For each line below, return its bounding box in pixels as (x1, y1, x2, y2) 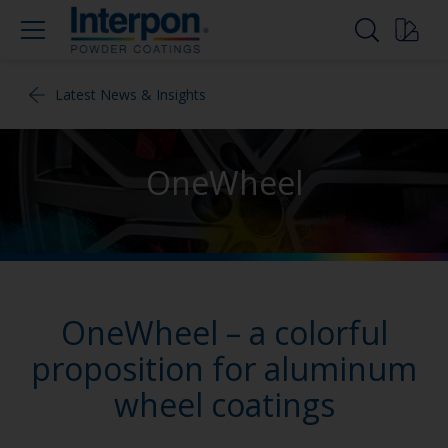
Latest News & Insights (55, 85, 206, 104)
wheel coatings (113, 383, 335, 427)
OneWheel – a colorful (60, 311, 388, 355)
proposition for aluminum (31, 347, 417, 391)
